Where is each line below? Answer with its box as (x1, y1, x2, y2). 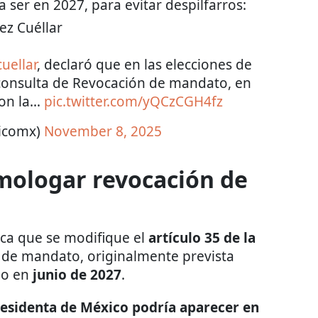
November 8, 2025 (44, 121, 162, 141)
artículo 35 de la (148, 228, 256, 247)
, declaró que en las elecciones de (36, 55, 252, 74)
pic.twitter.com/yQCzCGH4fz (43, 92, 223, 111)
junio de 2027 (29, 265, 121, 284)
